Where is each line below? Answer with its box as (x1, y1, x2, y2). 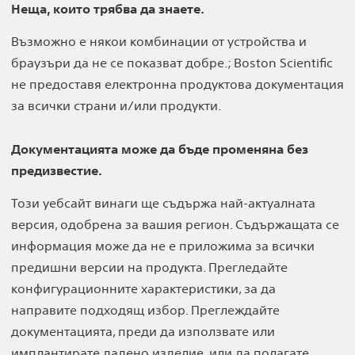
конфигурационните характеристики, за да (11, 281, 276, 296)
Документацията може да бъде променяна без (11, 141, 308, 157)
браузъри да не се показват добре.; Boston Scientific (11, 55, 333, 71)
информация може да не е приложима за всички (11, 238, 315, 254)
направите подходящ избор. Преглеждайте (11, 302, 280, 318)
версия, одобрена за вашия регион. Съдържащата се (11, 216, 339, 232)
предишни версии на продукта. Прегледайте (11, 259, 288, 275)
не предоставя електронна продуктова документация (11, 76, 344, 92)
